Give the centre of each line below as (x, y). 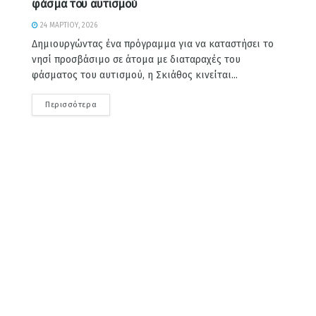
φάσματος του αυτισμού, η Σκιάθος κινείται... (135, 75)
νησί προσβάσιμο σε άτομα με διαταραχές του (136, 60)
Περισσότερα (71, 105)
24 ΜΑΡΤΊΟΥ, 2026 (68, 26)
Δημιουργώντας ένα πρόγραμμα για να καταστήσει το (153, 44)
